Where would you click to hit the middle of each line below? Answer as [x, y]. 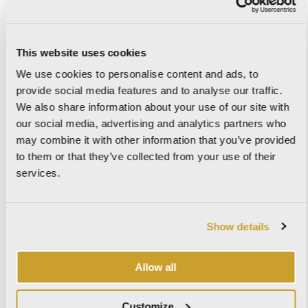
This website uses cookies [81, 52]
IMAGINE [43, 57]
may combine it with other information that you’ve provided [156, 140]
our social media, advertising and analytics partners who [151, 123]
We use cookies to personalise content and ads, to [137, 74]
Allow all [156, 267]
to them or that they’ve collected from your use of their [146, 156]
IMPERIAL [46, 135]
